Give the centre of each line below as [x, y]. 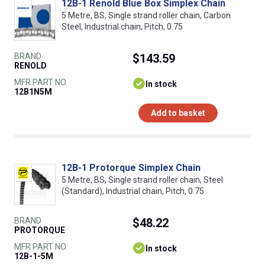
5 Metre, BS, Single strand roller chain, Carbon [146, 16]
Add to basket [178, 113]
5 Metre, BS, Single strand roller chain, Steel [142, 180]
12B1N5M [33, 92]
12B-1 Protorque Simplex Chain [131, 168]
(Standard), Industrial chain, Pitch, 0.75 [133, 191]
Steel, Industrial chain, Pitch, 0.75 [122, 27]
